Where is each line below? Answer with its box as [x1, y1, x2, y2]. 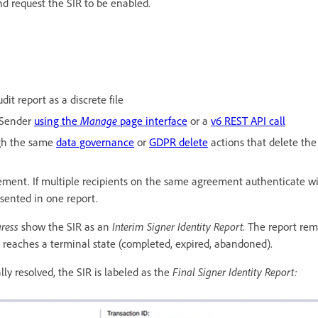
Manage [80, 113, 120, 128]
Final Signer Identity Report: [172, 264, 297, 279]
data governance [56, 134, 134, 149]
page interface [120, 113, 187, 128]
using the [34, 113, 80, 128]
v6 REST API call [211, 113, 285, 128]
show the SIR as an [18, 219, 112, 234]
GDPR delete [149, 134, 208, 149]
